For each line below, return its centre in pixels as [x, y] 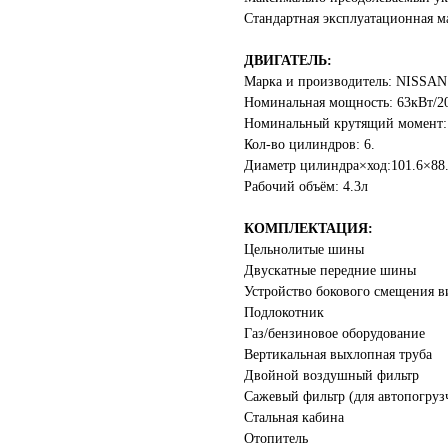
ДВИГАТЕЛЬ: [288, 60]
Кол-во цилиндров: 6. [309, 144]
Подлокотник [284, 312]
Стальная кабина [294, 417]
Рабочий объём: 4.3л [306, 186]
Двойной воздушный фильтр [331, 375]
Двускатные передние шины [330, 270]
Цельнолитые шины [304, 249]
